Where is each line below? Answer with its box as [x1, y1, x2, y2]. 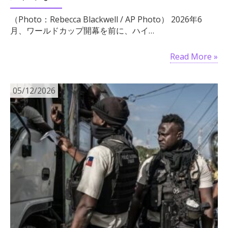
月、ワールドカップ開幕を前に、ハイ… [10, 25, 154, 37]
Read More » [170, 51, 218, 63]
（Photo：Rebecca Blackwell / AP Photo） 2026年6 [10, 14, 202, 25]
